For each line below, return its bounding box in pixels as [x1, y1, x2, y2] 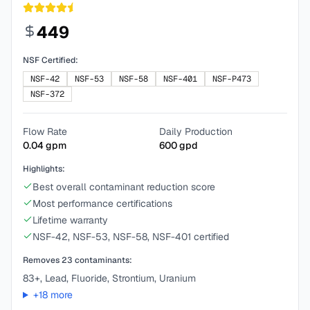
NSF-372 [30, 89, 64, 100]
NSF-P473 [212, 73, 251, 84]
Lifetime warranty [33, 214, 108, 226]
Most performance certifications [33, 197, 172, 210]
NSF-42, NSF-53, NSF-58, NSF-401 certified [33, 230, 229, 243]
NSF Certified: [23, 55, 78, 66]
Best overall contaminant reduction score [33, 181, 215, 193]
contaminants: [73, 255, 132, 266]
